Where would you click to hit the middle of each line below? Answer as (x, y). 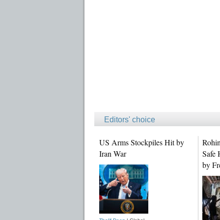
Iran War (113, 153)
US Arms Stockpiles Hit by (142, 142)
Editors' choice (130, 119)
